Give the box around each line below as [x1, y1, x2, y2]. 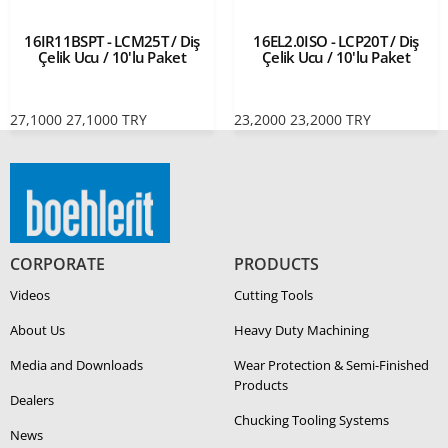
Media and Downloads [10, 356, 143, 375]
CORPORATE [10, 253, 105, 276]
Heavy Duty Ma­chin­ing [234, 321, 369, 340]
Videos [10, 286, 50, 305]
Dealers [10, 391, 54, 410]
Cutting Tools [234, 286, 313, 305]
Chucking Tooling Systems [234, 411, 389, 430]
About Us [10, 321, 65, 340]
